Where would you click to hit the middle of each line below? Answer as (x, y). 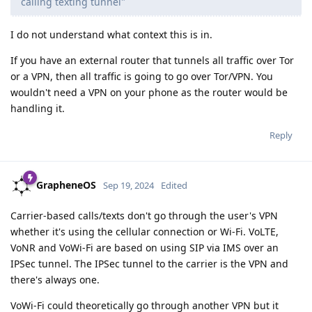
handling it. (38, 108)
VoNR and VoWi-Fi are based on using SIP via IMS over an (145, 247)
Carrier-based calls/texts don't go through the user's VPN (144, 215)
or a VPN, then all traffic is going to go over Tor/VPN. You (142, 76)
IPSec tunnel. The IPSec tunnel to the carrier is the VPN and (149, 263)
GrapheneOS (66, 185)
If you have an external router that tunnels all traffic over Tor (152, 60)
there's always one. (55, 279)
